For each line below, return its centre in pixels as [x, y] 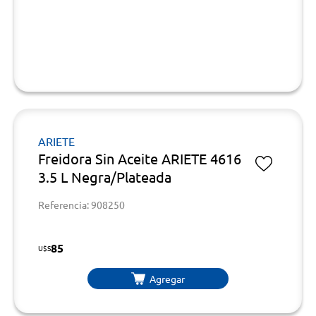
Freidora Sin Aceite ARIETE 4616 [140, 158]
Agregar [167, 278]
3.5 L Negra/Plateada [105, 177]
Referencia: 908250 [81, 205]
